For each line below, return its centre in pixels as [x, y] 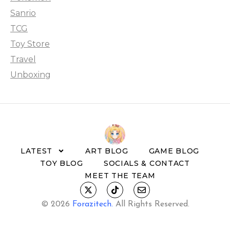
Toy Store [30, 44]
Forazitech [92, 204]
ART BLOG [107, 151]
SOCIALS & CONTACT [147, 163]
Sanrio [23, 13]
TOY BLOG [62, 163]
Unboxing [31, 74]
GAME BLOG [174, 151]
